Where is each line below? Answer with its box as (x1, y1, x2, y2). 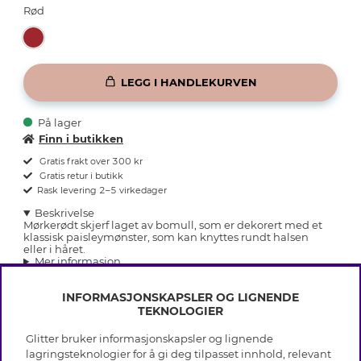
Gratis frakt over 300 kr (37, 156, 143, 168)
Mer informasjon (34, 255, 121, 268)
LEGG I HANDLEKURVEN (121, 75, 257, 89)
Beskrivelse (34, 206, 94, 220)
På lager (38, 116, 82, 130)
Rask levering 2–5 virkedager (37, 185, 167, 197)
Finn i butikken (39, 132, 123, 146)
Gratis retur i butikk (37, 170, 123, 182)
